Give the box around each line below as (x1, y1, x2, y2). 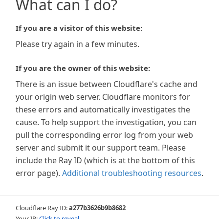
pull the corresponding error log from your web (16, 130, 193, 140)
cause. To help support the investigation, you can (16, 117, 197, 128)
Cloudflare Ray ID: (16, 203, 69, 212)
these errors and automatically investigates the (16, 104, 190, 115)
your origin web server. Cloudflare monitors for (16, 91, 190, 102)
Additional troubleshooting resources (62, 168, 201, 178)
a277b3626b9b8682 (69, 203, 126, 212)
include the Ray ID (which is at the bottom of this (16, 155, 195, 166)
